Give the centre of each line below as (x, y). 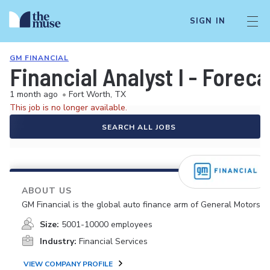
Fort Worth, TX (97, 94)
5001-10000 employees (107, 224)
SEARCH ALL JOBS (139, 127)
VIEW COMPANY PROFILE (68, 264)
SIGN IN (207, 21)
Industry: (58, 241)
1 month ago (34, 94)
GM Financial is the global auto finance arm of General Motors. (142, 205)
